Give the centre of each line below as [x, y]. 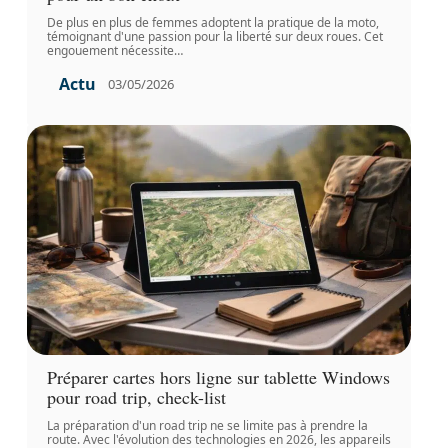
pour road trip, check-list [136, 397]
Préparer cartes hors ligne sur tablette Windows [218, 377]
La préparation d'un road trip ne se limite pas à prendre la [207, 426]
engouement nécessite [110, 50]
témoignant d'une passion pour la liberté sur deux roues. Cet [214, 36]
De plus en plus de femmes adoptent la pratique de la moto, [212, 22]
